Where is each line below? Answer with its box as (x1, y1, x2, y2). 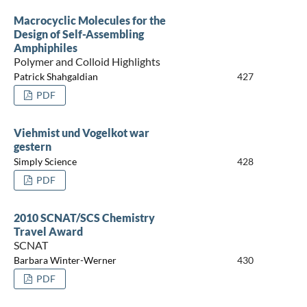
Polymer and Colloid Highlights (13, 54, 160, 68)
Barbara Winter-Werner (13, 254, 116, 267)
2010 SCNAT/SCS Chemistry (13, 210, 155, 224)
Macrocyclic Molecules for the (13, 13, 166, 27)
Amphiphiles (13, 40, 77, 54)
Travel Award (13, 224, 83, 238)
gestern (13, 139, 51, 153)
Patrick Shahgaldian (13, 71, 98, 83)
